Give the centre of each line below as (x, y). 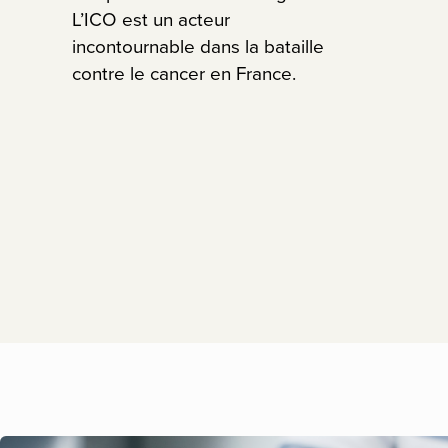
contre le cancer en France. (184, 73)
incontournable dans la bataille (198, 46)
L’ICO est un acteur (151, 19)
